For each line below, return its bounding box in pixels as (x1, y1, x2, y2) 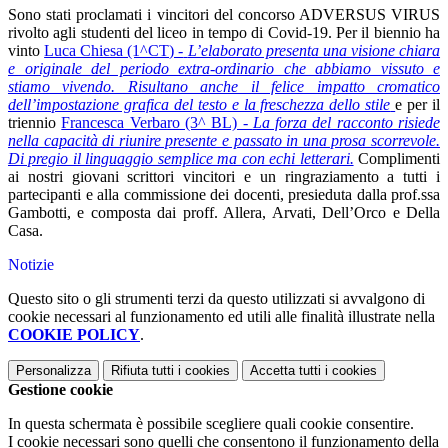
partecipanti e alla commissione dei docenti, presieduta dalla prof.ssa (8, 186, 440, 203)
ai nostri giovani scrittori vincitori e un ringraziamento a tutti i (8, 168, 440, 185)
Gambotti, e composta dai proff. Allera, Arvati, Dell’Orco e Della (8, 204, 440, 221)
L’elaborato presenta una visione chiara (187, 42, 441, 59)
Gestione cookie (8, 381, 113, 398)
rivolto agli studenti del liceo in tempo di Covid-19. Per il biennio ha (8, 24, 440, 41)
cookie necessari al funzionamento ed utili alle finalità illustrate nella (8, 308, 435, 325)
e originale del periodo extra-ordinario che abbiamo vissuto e (8, 60, 440, 77)
